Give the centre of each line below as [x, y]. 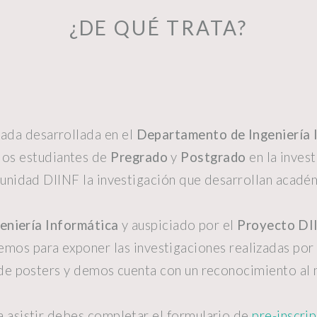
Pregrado [139, 157]
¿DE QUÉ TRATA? [158, 28]
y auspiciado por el [178, 225]
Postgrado [213, 157]
